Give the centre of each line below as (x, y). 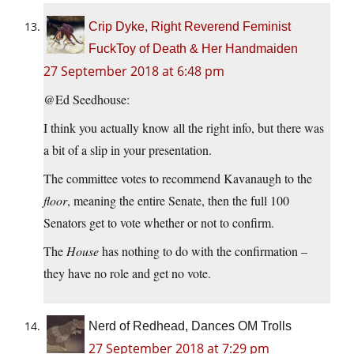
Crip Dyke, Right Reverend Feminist (190, 26)
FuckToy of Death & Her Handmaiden (193, 48)
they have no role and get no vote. (127, 273)
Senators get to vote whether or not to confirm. (159, 222)
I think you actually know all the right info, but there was (184, 127)
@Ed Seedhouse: (87, 99)
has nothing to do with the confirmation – (203, 250)
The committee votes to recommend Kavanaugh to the (178, 178)
